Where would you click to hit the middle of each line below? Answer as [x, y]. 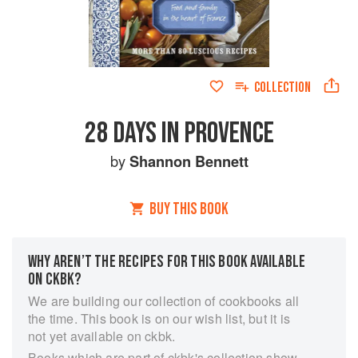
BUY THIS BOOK [189, 209]
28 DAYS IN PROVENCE [179, 133]
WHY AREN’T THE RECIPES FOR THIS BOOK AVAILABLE [167, 262]
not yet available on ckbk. [102, 336]
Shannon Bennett [189, 161]
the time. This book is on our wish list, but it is [159, 318]
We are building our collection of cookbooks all [164, 301]
